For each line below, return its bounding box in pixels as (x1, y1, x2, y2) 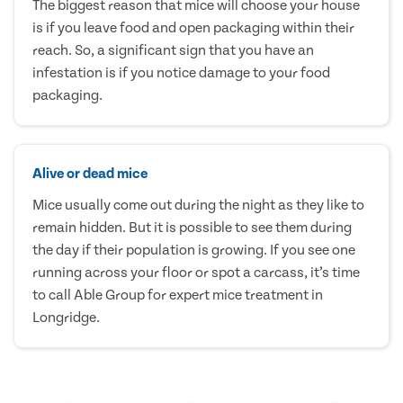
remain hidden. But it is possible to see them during (32, 219, 352, 236)
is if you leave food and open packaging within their (32, 19, 354, 36)
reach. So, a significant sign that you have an (32, 41, 314, 58)
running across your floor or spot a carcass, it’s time (32, 264, 360, 281)
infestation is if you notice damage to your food (32, 64, 330, 81)
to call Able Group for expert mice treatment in (32, 286, 323, 303)
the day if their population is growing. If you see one (32, 241, 355, 258)
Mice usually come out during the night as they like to (32, 196, 364, 213)
